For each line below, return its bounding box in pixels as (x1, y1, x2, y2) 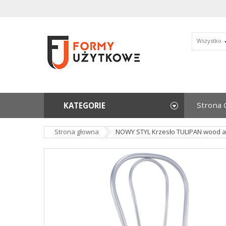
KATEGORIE (64, 100, 105, 110)
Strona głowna (54, 127, 99, 136)
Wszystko (196, 37, 221, 44)
